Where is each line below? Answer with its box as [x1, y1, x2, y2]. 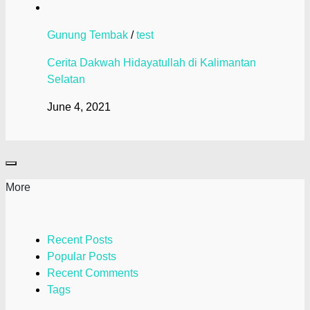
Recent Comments [47, 267, 138, 280]
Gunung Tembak [47, 29, 128, 42]
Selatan [47, 73, 85, 86]
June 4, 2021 [47, 101, 111, 113]
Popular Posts [47, 250, 116, 263]
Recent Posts [47, 234, 113, 246]
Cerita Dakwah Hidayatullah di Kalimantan [47, 57, 256, 69]
